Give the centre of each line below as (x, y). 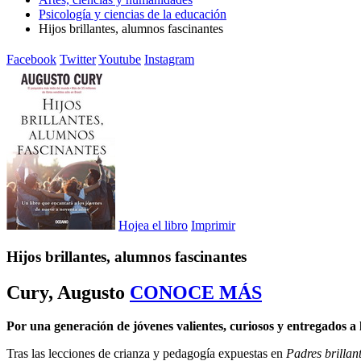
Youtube (120, 59)
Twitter (78, 59)
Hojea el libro (153, 225)
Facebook (31, 59)
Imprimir (213, 225)
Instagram (169, 59)
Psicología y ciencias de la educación (133, 14)
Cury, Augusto (66, 292)
